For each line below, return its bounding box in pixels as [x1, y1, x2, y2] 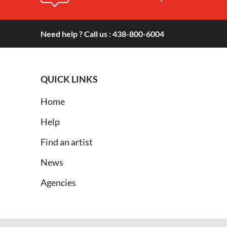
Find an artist [40, 136, 93, 147]
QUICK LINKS [40, 73, 98, 85]
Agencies [40, 177, 76, 188]
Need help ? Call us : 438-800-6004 [40, 29, 164, 39]
